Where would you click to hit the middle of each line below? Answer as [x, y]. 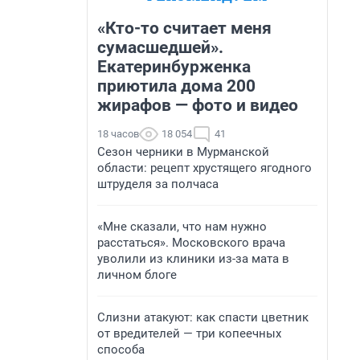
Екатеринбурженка [174, 67]
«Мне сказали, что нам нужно [182, 227]
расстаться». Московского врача [191, 243]
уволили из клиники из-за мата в [193, 259]
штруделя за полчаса [158, 184]
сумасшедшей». [160, 47]
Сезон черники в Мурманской [183, 152]
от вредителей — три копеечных [189, 333]
